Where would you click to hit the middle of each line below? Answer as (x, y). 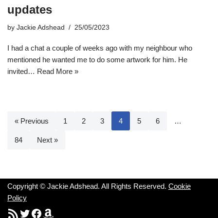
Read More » (58, 71)
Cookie (180, 186)
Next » (47, 140)
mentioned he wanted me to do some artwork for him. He (97, 59)
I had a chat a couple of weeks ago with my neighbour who (100, 48)
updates (30, 9)
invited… (22, 71)
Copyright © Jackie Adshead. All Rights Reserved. (88, 186)
